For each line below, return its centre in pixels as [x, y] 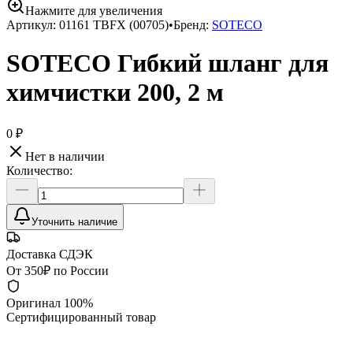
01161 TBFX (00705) [114, 25]
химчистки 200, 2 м [115, 93]
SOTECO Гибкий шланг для [167, 63]
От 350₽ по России [58, 270]
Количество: [39, 170]
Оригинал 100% [50, 303]
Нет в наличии [65, 156]
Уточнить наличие [74, 221]
